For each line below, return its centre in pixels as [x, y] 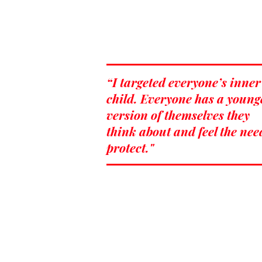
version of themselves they [178, 115]
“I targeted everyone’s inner [184, 82]
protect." [130, 148]
